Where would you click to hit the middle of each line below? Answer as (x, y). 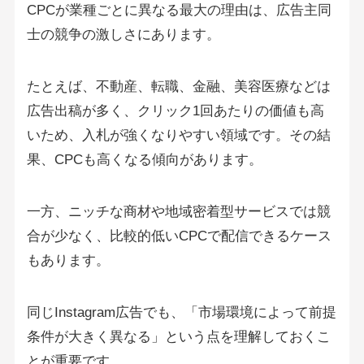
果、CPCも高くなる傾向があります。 (144, 159)
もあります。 (68, 260)
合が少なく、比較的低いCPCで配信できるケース (179, 236)
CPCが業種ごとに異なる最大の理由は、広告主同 (179, 10)
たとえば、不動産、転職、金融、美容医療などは (178, 86)
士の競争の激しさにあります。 (123, 34)
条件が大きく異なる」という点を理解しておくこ (178, 336)
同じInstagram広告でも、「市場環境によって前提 (181, 312)
